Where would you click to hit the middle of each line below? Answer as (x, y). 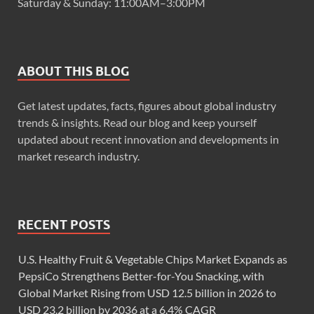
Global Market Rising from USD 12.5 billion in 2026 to (147, 293)
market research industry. (78, 156)
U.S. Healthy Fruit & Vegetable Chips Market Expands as (153, 259)
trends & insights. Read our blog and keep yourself (137, 123)
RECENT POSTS (64, 225)
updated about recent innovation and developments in (148, 139)
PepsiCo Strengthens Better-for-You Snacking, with (141, 276)
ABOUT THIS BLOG (74, 71)
